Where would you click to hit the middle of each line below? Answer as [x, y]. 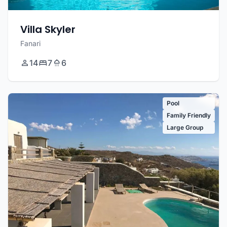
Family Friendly [189, 116]
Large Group [185, 128]
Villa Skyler [48, 30]
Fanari [30, 44]
